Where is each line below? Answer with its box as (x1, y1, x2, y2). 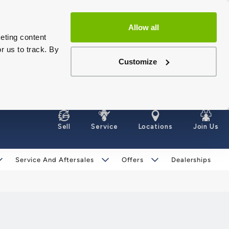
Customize (119, 57, 157, 66)
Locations (138, 123, 173, 130)
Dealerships (171, 156, 211, 164)
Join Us (193, 123, 219, 130)
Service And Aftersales (15, 156, 94, 164)
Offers (121, 156, 144, 164)
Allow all (128, 23, 159, 32)
